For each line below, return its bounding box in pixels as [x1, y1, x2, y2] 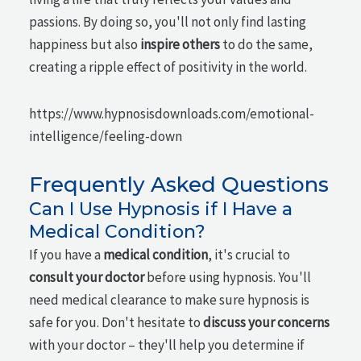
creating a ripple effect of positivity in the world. [29, 58, 308, 77]
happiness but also [29, 35, 141, 54]
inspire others [140, 35, 221, 54]
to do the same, [220, 35, 313, 54]
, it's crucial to [208, 245, 291, 263]
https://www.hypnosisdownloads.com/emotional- [29, 105, 315, 122]
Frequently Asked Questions [29, 171, 330, 197]
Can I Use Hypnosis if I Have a [29, 197, 293, 220]
